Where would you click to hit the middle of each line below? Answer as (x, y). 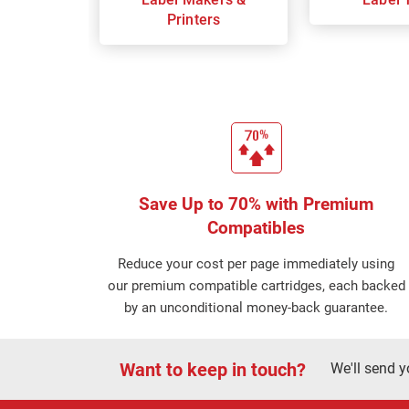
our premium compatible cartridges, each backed (256, 286)
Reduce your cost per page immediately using (257, 264)
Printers (194, 20)
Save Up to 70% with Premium (257, 204)
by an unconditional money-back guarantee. (257, 308)
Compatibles (257, 228)
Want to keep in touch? (212, 369)
